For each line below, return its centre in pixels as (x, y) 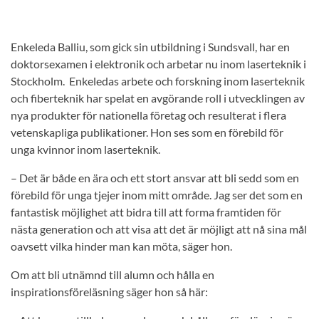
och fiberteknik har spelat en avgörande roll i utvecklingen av (158, 98)
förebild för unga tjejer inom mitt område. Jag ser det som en (157, 195)
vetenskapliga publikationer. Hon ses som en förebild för (147, 132)
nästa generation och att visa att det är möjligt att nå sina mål (159, 229)
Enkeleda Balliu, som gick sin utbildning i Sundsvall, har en (150, 47)
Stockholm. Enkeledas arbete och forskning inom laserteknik (158, 81)
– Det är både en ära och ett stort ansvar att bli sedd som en (155, 178)
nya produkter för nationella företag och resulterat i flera (148, 115)
